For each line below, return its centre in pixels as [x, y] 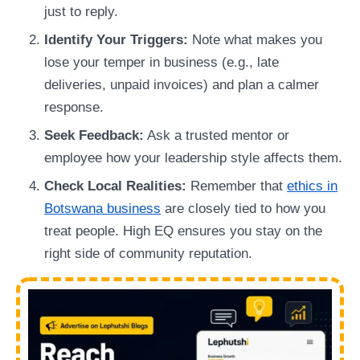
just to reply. [82, 11]
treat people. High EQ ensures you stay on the [184, 231]
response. [74, 107]
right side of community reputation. [149, 254]
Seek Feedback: [94, 136]
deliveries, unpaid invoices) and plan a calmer [182, 84]
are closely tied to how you [243, 209]
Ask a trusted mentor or [217, 136]
